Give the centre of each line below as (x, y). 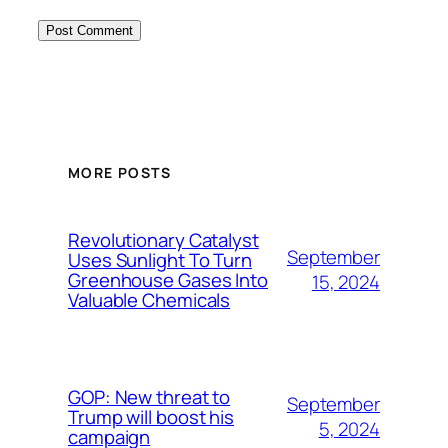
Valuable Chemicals (149, 300)
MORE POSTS (119, 172)
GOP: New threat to (149, 397)
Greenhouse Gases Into (168, 280)
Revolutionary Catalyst (163, 240)
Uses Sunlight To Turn (160, 260)
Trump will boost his (151, 417)
